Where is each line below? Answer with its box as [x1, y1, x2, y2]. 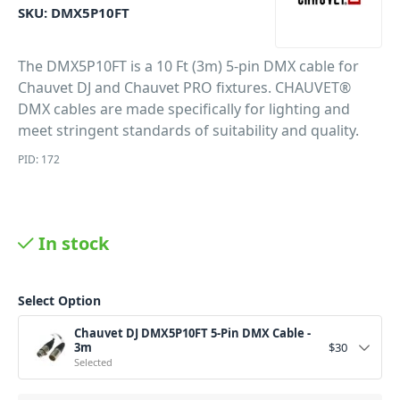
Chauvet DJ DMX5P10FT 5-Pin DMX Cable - [74, 325, 311, 341]
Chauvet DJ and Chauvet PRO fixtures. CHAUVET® [18, 78, 351, 97]
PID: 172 [18, 152, 60, 167]
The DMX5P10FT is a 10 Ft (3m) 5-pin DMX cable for [18, 56, 359, 76]
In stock [38, 231, 109, 255]
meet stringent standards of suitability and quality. [18, 121, 359, 140]
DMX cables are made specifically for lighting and [18, 99, 350, 119]
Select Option [18, 292, 101, 309]
